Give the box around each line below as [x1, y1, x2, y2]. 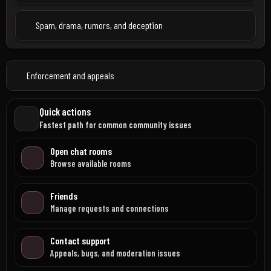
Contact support [50, 235, 110, 246]
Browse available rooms [50, 158, 131, 169]
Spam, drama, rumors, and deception [36, 19, 163, 31]
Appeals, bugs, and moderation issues [50, 248, 180, 258]
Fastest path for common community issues [39, 119, 192, 130]
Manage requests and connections [50, 203, 169, 214]
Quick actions [39, 105, 91, 117]
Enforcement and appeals [27, 70, 114, 81]
